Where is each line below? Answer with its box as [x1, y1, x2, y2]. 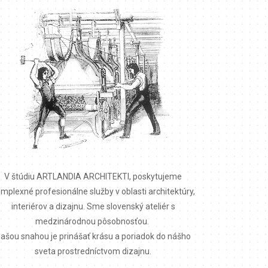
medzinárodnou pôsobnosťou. [35, 216, 151, 226]
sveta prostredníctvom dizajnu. [35, 246, 152, 256]
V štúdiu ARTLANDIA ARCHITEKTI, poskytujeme [4, 171, 182, 181]
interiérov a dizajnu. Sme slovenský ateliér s [11, 201, 175, 211]
